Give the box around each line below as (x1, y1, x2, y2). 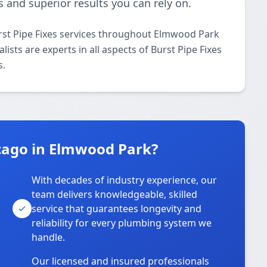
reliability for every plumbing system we (32, 216, 212, 229)
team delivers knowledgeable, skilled (32, 188, 198, 201)
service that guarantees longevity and (32, 202, 202, 215)
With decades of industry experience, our (32, 173, 218, 187)
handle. (32, 231, 66, 244)
